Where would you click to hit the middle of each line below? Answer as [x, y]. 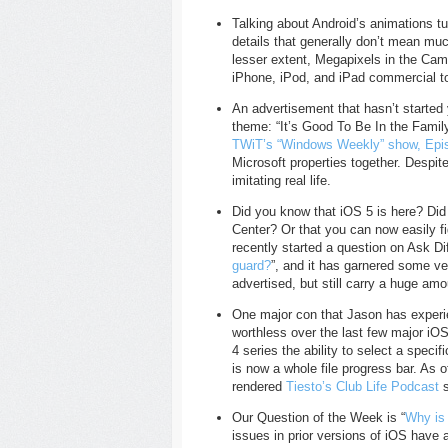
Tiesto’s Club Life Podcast [362, 386]
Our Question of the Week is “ [318, 417]
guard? [251, 265]
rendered [259, 386]
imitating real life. [281, 180]
